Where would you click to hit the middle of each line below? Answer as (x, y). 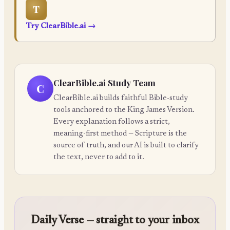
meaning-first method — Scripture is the (120, 133)
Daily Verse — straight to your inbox (115, 221)
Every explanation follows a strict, (112, 122)
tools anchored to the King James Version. (124, 110)
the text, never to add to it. (99, 157)
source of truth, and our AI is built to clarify (126, 145)
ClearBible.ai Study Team (105, 83)
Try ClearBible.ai (55, 26)
